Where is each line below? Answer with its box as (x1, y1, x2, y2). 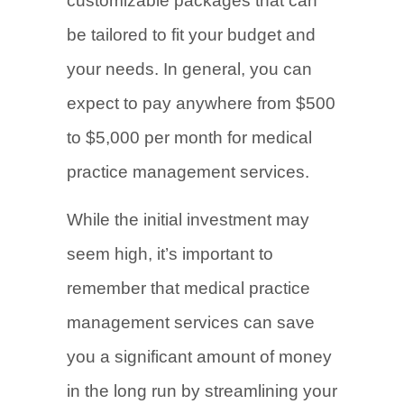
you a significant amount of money (67, 347, 332, 366)
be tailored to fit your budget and (67, 25, 316, 44)
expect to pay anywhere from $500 (67, 94, 335, 113)
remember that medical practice (67, 279, 310, 298)
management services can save (67, 313, 315, 332)
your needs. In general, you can (67, 60, 312, 78)
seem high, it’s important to (67, 244, 273, 263)
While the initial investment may (67, 210, 309, 229)
